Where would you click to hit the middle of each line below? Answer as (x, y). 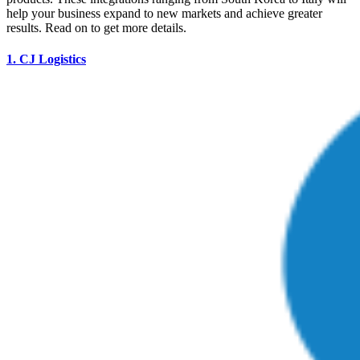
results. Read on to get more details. (96, 27)
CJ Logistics (53, 59)
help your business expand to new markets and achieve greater (164, 13)
